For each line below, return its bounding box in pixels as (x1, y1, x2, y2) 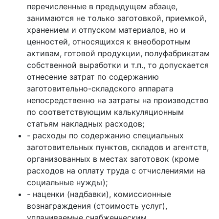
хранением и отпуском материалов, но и (27, 25, 186, 35)
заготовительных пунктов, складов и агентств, (27, 142, 209, 152)
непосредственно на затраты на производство (27, 95, 209, 105)
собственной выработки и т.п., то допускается (27, 60, 209, 70)
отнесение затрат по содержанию (27, 72, 159, 82)
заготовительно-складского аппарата (27, 84, 174, 93)
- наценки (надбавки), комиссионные (27, 189, 171, 199)
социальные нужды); (27, 177, 108, 187)
